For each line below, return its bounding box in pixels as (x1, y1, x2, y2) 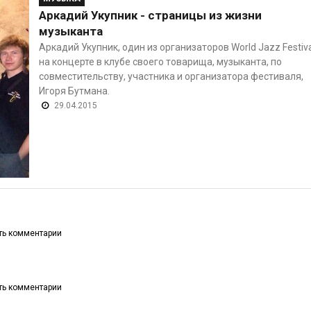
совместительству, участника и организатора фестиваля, (38, 70, 303, 82)
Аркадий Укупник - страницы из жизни (38, 8, 262, 22)
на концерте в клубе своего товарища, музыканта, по (38, 56, 282, 67)
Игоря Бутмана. (38, 85, 110, 96)
